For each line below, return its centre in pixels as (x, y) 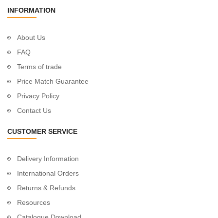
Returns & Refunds (46, 188)
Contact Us (34, 110)
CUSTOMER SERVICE (42, 131)
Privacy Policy (38, 96)
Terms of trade (39, 66)
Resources (34, 202)
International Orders (48, 173)
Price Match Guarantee (53, 81)
